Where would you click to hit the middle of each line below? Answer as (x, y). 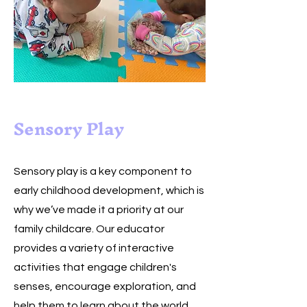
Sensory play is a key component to (103, 171)
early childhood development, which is (109, 191)
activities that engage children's (95, 267)
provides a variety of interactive (94, 248)
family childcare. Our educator (89, 229)
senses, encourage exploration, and (105, 286)
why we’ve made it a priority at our (99, 210)
